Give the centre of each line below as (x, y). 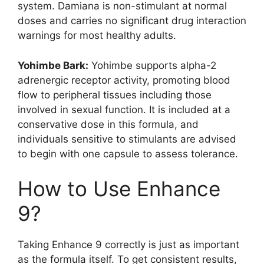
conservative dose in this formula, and (108, 124)
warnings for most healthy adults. (97, 36)
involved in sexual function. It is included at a (124, 109)
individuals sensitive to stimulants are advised (127, 139)
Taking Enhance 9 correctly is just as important (128, 245)
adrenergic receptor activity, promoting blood (124, 80)
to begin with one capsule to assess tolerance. (128, 154)
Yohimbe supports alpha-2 (152, 65)
